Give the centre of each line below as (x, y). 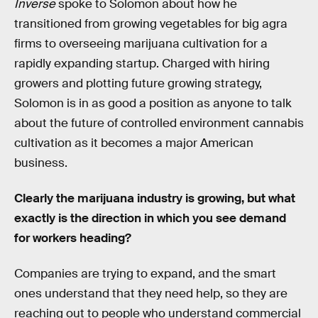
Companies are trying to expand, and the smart (145, 273)
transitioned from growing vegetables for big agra (151, 24)
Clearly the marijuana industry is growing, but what (155, 198)
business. (41, 163)
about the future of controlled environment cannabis (159, 124)
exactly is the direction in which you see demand (150, 218)
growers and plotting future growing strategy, (138, 84)
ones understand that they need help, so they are (151, 293)
